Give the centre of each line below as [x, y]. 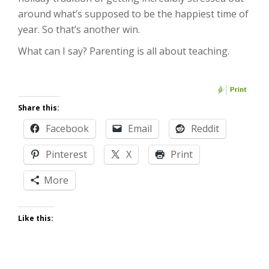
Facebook [67, 128]
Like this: [36, 218]
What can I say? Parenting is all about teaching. [124, 51]
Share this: [39, 108]
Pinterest [66, 154]
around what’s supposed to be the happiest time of [133, 14]
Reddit [205, 128]
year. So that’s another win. [79, 29]
